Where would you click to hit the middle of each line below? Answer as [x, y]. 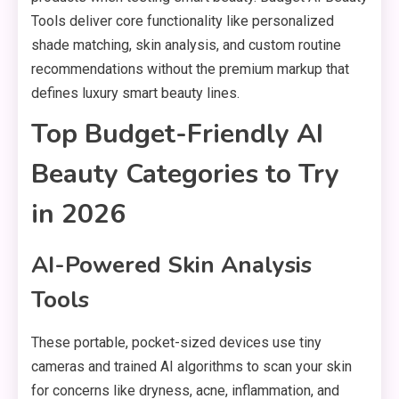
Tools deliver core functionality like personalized [183, 21]
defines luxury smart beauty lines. [135, 93]
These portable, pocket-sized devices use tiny [176, 342]
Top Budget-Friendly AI [177, 134]
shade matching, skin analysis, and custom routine [186, 45]
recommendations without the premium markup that [190, 69]
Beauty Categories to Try [185, 174]
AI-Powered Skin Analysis [171, 265]
